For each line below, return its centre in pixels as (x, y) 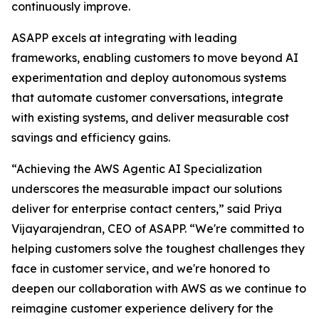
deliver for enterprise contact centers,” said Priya (147, 209)
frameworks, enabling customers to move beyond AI (155, 58)
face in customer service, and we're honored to (141, 268)
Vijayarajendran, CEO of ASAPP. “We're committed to (158, 229)
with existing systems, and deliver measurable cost (150, 117)
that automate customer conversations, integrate (147, 98)
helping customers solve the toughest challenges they (158, 249)
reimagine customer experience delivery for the (142, 308)
